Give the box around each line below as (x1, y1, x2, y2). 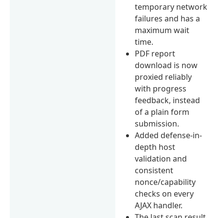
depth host (135, 141, 176, 152)
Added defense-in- (135, 129, 202, 141)
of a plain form (135, 106, 190, 117)
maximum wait (135, 24, 190, 36)
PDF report (135, 48, 176, 59)
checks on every (135, 188, 194, 199)
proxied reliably (135, 71, 192, 82)
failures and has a (135, 13, 200, 24)
